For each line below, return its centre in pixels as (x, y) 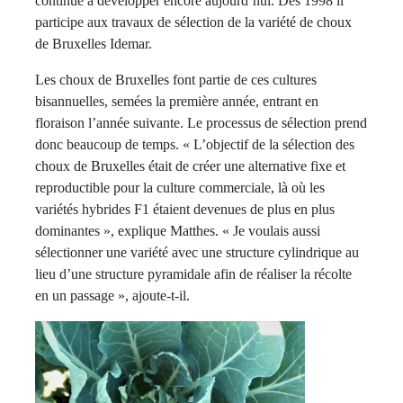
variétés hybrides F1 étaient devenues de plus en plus (185, 209)
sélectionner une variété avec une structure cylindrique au (197, 252)
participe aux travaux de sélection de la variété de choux (193, 22)
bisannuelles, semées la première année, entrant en (177, 101)
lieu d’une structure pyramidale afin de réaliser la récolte (193, 273)
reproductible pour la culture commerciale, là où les (180, 187)
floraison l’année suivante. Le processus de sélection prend (201, 122)
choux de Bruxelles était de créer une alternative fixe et (190, 166)
